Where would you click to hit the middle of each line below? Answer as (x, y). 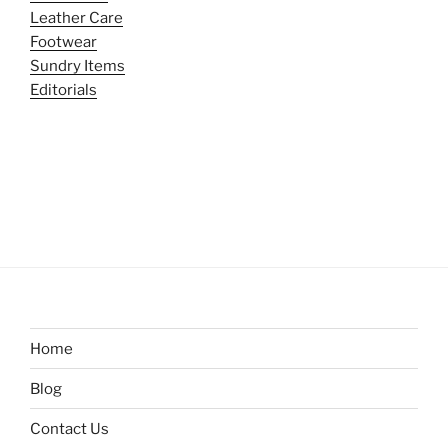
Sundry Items (77, 66)
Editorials (63, 90)
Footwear (63, 42)
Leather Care (76, 18)
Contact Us (69, 428)
